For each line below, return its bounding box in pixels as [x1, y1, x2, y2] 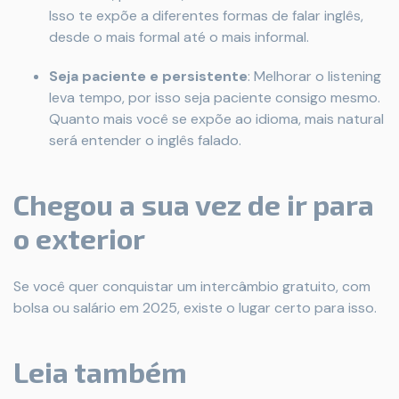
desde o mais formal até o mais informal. [49, 28, 309, 46]
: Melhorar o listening [248, 67, 381, 85]
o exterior [13, 221, 145, 255]
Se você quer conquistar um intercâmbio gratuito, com [13, 277, 370, 296]
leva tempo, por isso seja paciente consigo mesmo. [49, 88, 380, 107]
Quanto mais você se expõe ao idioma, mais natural [49, 110, 384, 128]
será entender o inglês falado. [49, 131, 241, 150]
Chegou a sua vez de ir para [13, 187, 374, 221]
